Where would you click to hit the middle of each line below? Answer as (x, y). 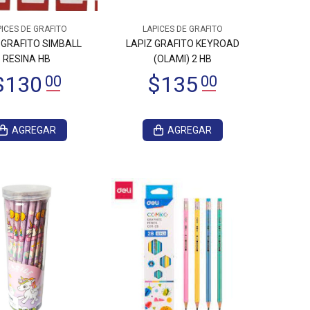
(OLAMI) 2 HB (182, 59)
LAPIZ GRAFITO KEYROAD (182, 44)
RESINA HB (27, 59)
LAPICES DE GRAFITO (182, 29)
